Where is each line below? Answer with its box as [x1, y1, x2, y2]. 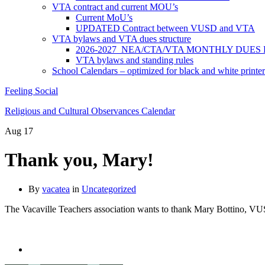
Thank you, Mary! [5, 149, 154, 171]
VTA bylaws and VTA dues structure [52, 34, 191, 44]
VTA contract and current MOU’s [52, 2, 178, 12]
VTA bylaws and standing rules [76, 55, 193, 65]
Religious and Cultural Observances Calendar [5, 106, 175, 116]
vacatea [42, 183, 70, 194]
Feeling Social [5, 86, 58, 96]
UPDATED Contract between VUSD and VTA [76, 23, 255, 33]
